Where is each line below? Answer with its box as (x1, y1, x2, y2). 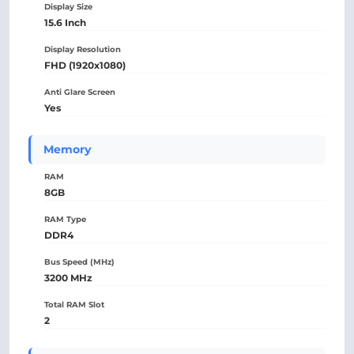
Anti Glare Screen (44, 87, 115, 97)
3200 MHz (44, 272, 92, 284)
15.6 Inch (44, 17, 86, 28)
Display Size (44, 2, 92, 12)
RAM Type (44, 214, 86, 224)
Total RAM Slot (44, 299, 104, 310)
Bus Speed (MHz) (44, 257, 115, 267)
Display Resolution (44, 44, 121, 55)
